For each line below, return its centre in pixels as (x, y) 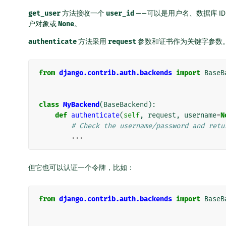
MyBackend (81, 105)
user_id (120, 14)
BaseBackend (126, 105)
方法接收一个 (83, 13)
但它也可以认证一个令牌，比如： (81, 168)
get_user (44, 14)
